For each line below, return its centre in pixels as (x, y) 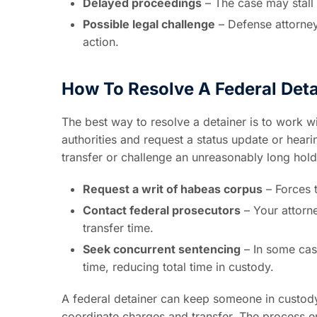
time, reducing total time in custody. (178, 266)
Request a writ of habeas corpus (173, 189)
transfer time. (118, 227)
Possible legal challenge (149, 24)
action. (101, 41)
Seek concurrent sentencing (162, 249)
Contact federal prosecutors (162, 210)
